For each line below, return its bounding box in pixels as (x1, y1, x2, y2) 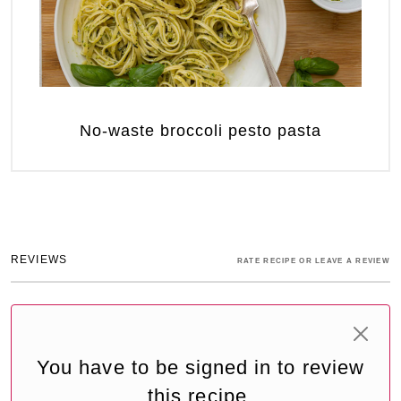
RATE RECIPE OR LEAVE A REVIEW (236, 257, 390, 266)
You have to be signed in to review (37, 356, 364, 380)
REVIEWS (11, 253, 68, 267)
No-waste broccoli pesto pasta (80, 122, 321, 141)
